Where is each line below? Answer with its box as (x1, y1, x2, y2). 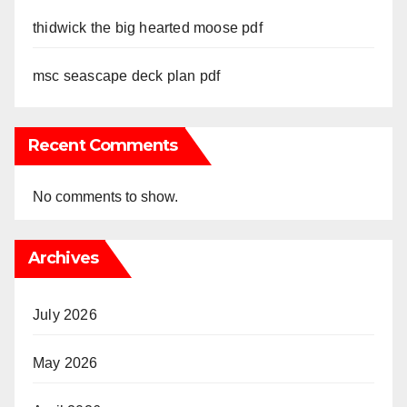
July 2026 (33, 306, 97, 323)
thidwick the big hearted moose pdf (33, 19, 263, 35)
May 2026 (33, 354, 98, 371)
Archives (28, 247, 98, 268)
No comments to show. (33, 188, 178, 204)
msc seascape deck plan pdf (33, 67, 221, 84)
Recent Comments (28, 134, 178, 155)
